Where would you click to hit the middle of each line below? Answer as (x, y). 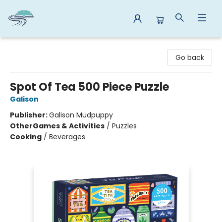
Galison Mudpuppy (81, 115)
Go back (190, 57)
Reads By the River (39, 47)
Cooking (26, 137)
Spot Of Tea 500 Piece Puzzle (89, 87)
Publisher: (29, 115)
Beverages (67, 137)
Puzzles (124, 126)
